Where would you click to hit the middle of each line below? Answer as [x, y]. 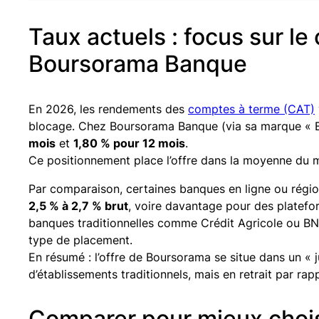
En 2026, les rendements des [108, 109]
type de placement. [80, 240]
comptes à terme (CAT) [251, 109]
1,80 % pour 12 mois [129, 143]
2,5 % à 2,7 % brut [78, 205]
